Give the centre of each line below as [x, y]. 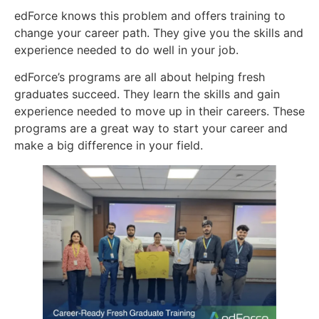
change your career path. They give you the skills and [159, 32]
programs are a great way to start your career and [151, 129]
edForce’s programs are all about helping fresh [140, 77]
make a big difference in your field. [109, 146]
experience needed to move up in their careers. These [159, 111]
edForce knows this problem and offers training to [150, 15]
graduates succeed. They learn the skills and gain [147, 94]
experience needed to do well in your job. [126, 49]
